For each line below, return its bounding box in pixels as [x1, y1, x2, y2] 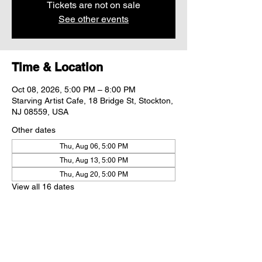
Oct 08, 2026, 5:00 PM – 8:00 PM [12, 85, 136, 94]
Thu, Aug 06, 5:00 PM [59, 142, 128, 150]
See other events [58, 13, 129, 25]
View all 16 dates [12, 182, 74, 191]
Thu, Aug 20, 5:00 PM [59, 170, 128, 178]
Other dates [12, 125, 56, 135]
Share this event [12, 244, 102, 258]
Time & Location [12, 60, 103, 74]
